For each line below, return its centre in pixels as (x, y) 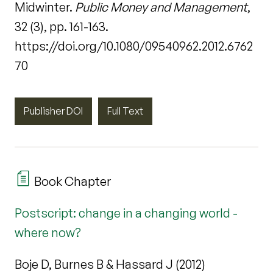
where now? (48, 233)
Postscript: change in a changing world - (126, 213)
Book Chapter (71, 182)
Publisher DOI (53, 111)
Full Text (125, 111)
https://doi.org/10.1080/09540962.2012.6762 (134, 46)
